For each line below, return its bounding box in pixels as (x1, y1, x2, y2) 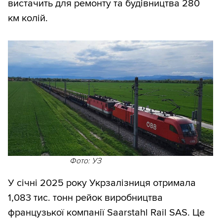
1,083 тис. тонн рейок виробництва (8, 192, 163, 204)
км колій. (8, 12, 48, 25)
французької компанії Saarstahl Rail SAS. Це (8, 207, 205, 219)
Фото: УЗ (69, 156, 101, 166)
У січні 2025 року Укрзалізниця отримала (8, 177, 196, 189)
